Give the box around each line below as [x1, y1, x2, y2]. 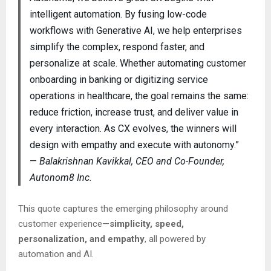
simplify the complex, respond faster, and [29, 41, 204, 53]
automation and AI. [18, 248, 94, 260]
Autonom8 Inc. [29, 171, 92, 183]
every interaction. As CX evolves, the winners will [29, 122, 237, 134]
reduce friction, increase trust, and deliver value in [29, 106, 238, 118]
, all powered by [145, 233, 206, 244]
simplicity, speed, [109, 218, 184, 229]
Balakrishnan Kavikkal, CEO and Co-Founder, [39, 155, 224, 167]
